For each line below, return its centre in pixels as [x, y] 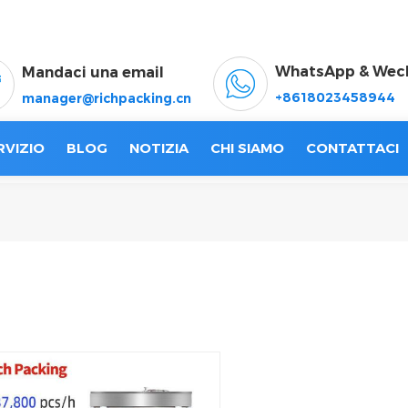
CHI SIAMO [247, 148]
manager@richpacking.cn [107, 98]
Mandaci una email [93, 72]
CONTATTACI [352, 148]
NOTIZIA [159, 148]
